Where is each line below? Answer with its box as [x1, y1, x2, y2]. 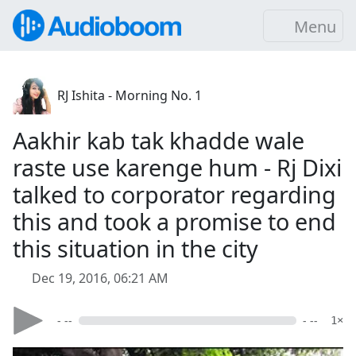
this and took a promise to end [13, 206, 336, 237]
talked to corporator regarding [13, 179, 336, 210]
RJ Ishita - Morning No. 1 [57, 87, 202, 104]
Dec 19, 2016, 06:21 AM [32, 269, 168, 287]
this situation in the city [13, 233, 258, 264]
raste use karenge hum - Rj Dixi [13, 152, 342, 183]
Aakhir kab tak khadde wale [13, 125, 304, 156]
